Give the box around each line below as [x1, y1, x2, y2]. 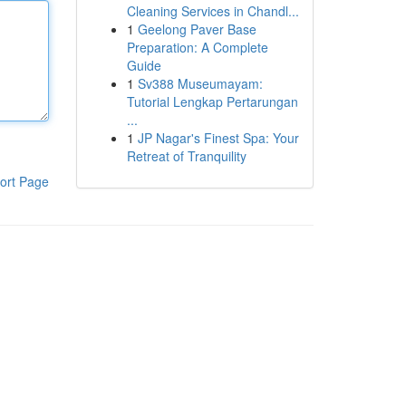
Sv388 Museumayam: [137, 74, 263, 92]
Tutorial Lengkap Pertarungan [126, 92, 298, 111]
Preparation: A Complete [126, 38, 268, 56]
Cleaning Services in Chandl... [126, 2, 299, 20]
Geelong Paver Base [137, 20, 256, 38]
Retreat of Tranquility [126, 147, 246, 165]
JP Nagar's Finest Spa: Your [137, 129, 299, 147]
